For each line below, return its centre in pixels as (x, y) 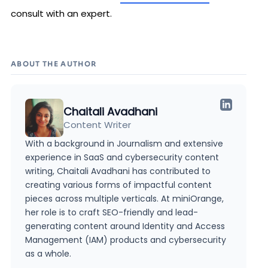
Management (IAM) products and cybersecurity (126, 240)
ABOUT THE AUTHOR (54, 64)
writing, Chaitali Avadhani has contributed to (118, 171)
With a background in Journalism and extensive (124, 144)
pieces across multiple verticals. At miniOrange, (124, 199)
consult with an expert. (61, 13)
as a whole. (48, 254)
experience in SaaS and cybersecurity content (122, 157)
